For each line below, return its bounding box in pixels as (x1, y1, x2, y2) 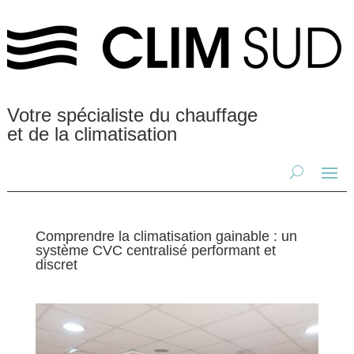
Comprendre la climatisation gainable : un (35, 228, 297, 244)
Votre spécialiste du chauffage (6, 104, 258, 126)
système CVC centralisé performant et (35, 243, 276, 258)
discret (35, 257, 77, 273)
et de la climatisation (6, 123, 177, 145)
